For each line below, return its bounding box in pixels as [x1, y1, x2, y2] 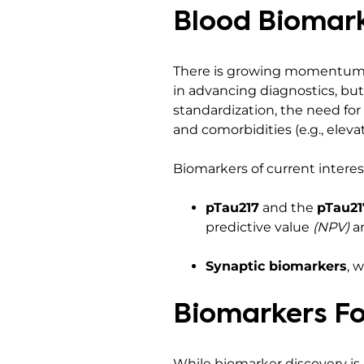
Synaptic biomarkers [206, 258, 347, 274]
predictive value [206, 219, 313, 235]
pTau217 [206, 200, 259, 215]
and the [259, 200, 317, 215]
